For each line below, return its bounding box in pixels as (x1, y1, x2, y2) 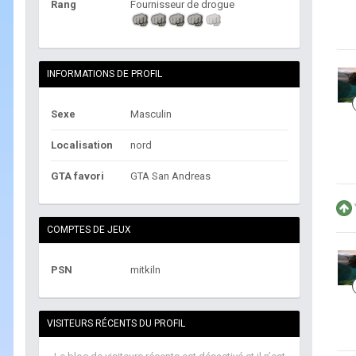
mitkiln (130, 264, 161, 277)
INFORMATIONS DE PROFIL (47, 68, 162, 80)
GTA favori (51, 170, 104, 183)
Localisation (51, 139, 113, 152)
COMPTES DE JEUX (47, 224, 131, 236)
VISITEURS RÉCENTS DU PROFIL (47, 318, 185, 330)
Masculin (130, 108, 172, 121)
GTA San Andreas (130, 170, 211, 183)
